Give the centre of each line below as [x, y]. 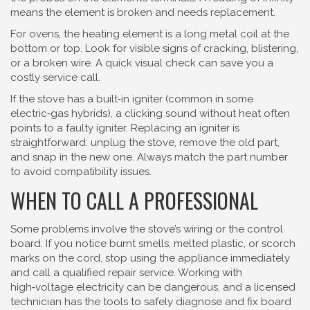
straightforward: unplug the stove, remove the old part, [145, 143]
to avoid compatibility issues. [81, 172]
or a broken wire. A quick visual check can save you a [142, 63]
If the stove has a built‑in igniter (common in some [132, 99]
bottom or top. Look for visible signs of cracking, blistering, [154, 48]
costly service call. [55, 77]
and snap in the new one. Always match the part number [149, 157]
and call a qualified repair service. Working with [126, 273]
